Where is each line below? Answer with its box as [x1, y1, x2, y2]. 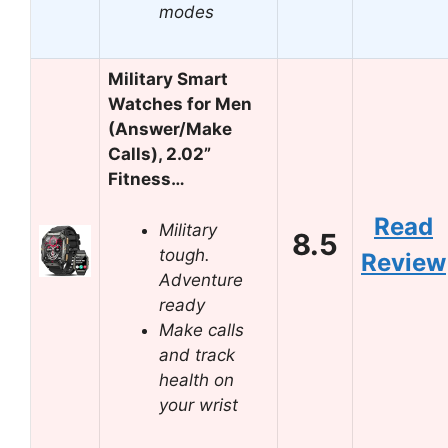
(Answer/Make [108, 119, 232, 139]
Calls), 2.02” [108, 144, 211, 164]
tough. [159, 244, 210, 265]
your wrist [159, 394, 238, 415]
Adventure [159, 269, 243, 290]
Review [361, 248, 446, 277]
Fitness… [108, 169, 185, 189]
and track [159, 344, 235, 365]
